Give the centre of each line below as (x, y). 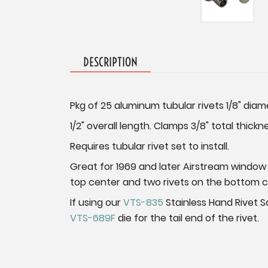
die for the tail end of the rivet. (188, 218)
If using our (97, 202)
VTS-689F (93, 218)
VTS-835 (144, 202)
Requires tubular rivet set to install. (150, 146)
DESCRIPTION (111, 62)
